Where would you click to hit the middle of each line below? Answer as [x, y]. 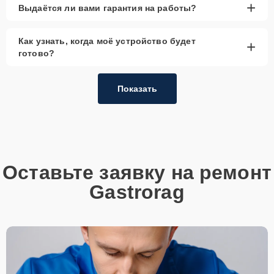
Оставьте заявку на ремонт [137, 172]
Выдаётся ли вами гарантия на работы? [108, 8]
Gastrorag [137, 192]
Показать [137, 88]
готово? [37, 53]
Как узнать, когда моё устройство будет [107, 41]
